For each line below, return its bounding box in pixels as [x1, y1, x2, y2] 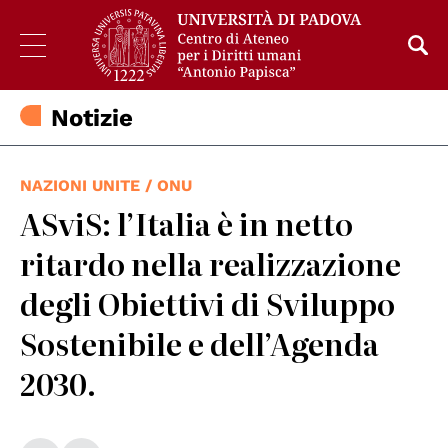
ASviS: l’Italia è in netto [20, 201, 353, 246]
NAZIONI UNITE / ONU [20, 176, 192, 196]
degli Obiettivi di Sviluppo [20, 281, 395, 326]
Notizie [51, 104, 134, 133]
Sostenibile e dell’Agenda [20, 321, 379, 366]
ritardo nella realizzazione [20, 241, 401, 286]
